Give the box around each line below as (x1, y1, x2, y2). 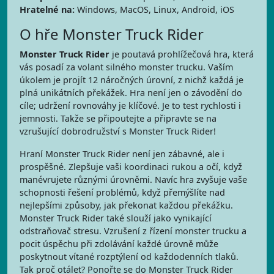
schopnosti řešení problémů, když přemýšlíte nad (20, 187, 225, 198)
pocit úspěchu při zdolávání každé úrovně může (20, 238, 218, 250)
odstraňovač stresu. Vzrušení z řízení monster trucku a (20, 225, 246, 237)
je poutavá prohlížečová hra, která (109, 48, 254, 60)
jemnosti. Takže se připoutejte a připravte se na (20, 113, 217, 124)
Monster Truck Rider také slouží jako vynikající (20, 212, 212, 224)
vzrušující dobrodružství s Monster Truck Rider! (20, 125, 216, 137)
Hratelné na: (20, 4, 75, 15)
